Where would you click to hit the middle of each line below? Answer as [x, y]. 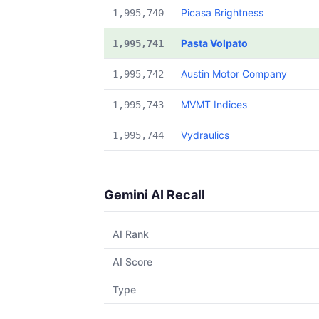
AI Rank [131, 234]
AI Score [132, 262]
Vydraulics [205, 135]
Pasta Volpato [214, 43]
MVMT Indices [214, 104]
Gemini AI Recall [155, 195]
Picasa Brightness [222, 12]
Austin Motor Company [234, 74]
